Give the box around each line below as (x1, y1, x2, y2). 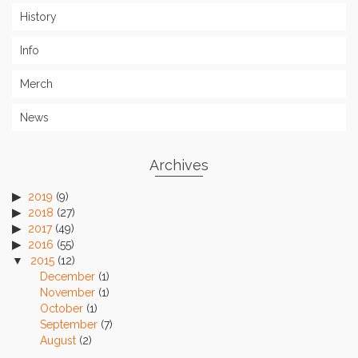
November (40, 286, 95, 300)
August (40, 334, 76, 348)
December (40, 270, 95, 284)
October (40, 302, 83, 316)
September (40, 318, 97, 332)
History (20, 10, 57, 24)
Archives (149, 157, 209, 174)
